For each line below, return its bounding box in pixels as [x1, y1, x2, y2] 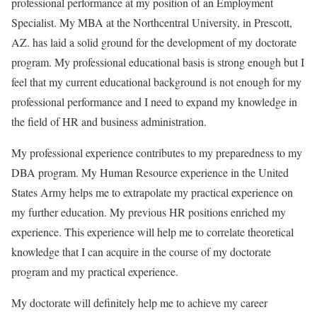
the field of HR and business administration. [11, 114, 207, 129]
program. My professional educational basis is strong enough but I [11, 54, 304, 69]
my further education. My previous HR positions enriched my [11, 204, 286, 219]
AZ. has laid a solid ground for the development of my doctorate [11, 35, 296, 50]
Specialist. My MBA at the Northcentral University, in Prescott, [11, 15, 292, 30]
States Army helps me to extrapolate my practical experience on [11, 185, 293, 200]
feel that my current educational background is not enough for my [11, 74, 301, 89]
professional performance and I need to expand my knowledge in [11, 94, 297, 109]
